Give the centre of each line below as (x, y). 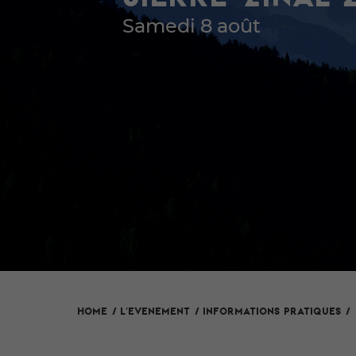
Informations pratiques (272, 311)
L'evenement (155, 311)
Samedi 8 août (192, 27)
